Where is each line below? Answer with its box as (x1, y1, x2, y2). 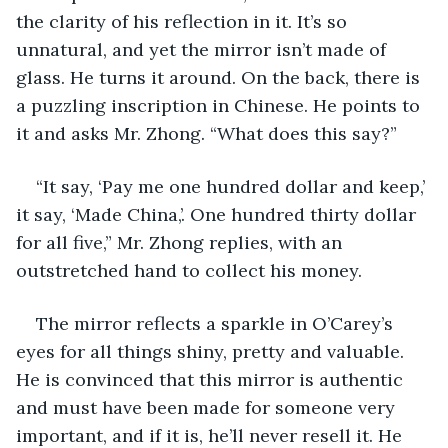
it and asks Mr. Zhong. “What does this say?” (16, 121, 397, 145)
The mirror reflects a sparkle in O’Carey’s (36, 311, 398, 335)
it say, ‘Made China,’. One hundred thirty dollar (16, 202, 421, 226)
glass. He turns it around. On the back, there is (16, 65, 425, 89)
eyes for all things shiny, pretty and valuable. (16, 339, 409, 363)
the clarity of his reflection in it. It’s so (16, 9, 352, 33)
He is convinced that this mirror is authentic (16, 367, 408, 391)
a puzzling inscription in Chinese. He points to (16, 93, 425, 117)
